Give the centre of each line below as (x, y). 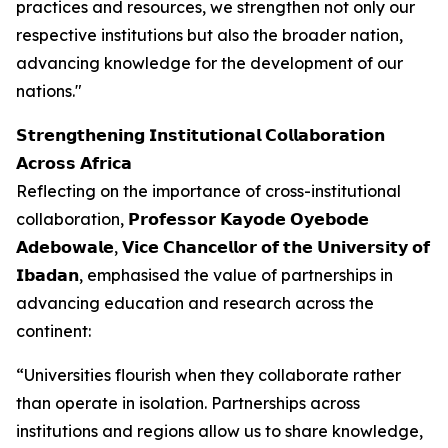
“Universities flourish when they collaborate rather (208, 375)
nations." (49, 91)
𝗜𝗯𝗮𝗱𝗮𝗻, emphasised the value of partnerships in (204, 275)
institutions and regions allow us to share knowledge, (219, 431)
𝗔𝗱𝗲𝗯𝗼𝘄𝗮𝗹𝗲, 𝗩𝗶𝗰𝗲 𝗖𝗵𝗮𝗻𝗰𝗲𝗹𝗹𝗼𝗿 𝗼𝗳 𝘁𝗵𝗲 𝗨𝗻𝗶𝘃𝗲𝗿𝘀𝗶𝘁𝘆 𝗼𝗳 (223, 247)
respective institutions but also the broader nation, (209, 35)
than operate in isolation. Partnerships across (188, 403)
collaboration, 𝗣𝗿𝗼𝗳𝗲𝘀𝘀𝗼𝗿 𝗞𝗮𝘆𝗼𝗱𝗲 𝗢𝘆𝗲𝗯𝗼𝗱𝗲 (192, 219)
